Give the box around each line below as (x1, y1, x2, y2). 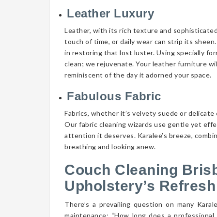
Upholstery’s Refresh (64, 178, 216, 194)
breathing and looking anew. (64, 142, 156, 151)
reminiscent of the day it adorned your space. (64, 71, 212, 79)
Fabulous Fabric (67, 90, 161, 103)
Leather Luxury (67, 7, 158, 20)
